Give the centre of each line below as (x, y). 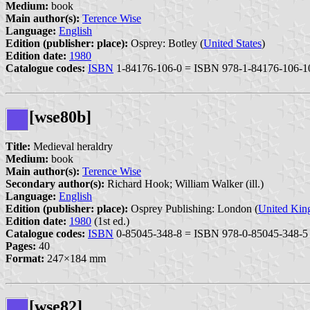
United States (232, 43)
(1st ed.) (110, 221)
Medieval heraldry (72, 146)
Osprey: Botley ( (166, 43)
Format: (25, 258)
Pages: (21, 246)
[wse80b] (60, 117)
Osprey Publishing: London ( (193, 208)
